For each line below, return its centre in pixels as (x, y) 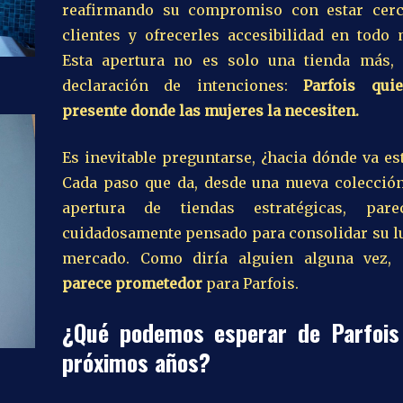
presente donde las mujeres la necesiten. (210, 110)
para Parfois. (251, 283)
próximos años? (136, 362)
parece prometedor (132, 283)
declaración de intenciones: (183, 85)
